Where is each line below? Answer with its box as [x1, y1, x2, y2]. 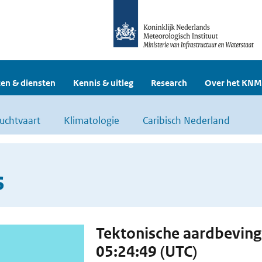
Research [151, 77, 187, 88]
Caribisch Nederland [143, 114, 230, 127]
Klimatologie [64, 114, 119, 127]
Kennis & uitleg [73, 77, 133, 88]
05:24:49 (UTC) [95, 242, 197, 261]
